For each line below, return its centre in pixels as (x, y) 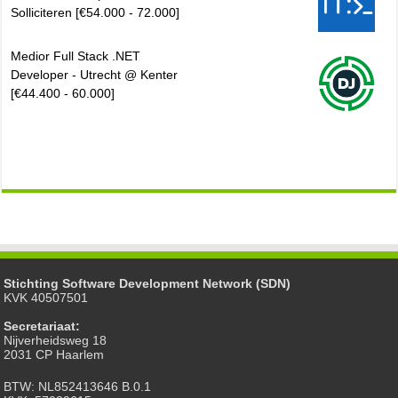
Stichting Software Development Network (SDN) (147, 284)
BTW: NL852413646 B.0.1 (78, 387)
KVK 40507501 (46, 298)
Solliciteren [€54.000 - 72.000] (96, 13)
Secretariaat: (42, 326)
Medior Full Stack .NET (76, 56)
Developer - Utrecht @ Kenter (95, 75)
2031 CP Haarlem (54, 355)
